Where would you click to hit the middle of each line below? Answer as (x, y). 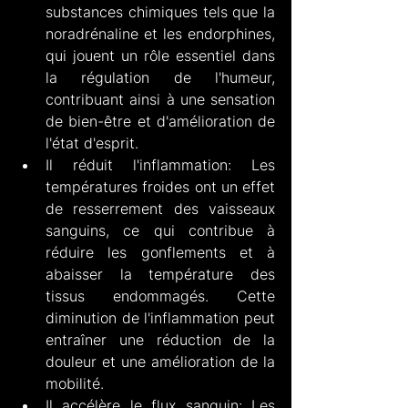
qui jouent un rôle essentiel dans (160, 55)
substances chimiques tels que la (160, 11)
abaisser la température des (160, 274)
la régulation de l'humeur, (160, 77)
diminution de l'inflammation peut (160, 317)
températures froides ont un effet (160, 186)
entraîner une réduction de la (160, 339)
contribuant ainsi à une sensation (160, 99)
